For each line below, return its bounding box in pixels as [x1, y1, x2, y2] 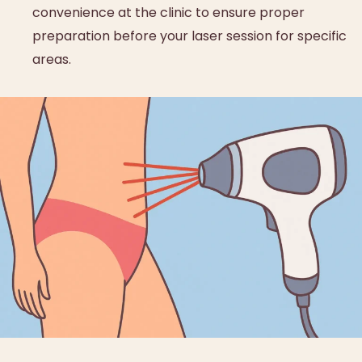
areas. [32, 49, 71, 69]
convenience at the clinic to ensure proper [32, 2, 305, 22]
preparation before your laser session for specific [32, 26, 347, 45]
